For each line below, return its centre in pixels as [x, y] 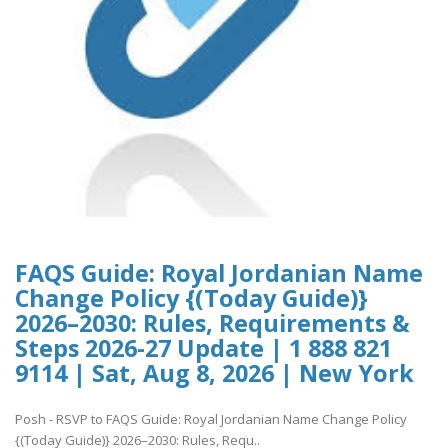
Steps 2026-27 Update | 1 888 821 [203, 347]
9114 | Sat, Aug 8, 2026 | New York [214, 372]
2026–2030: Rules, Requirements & [212, 322]
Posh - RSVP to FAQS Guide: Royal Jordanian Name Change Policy [211, 419]
